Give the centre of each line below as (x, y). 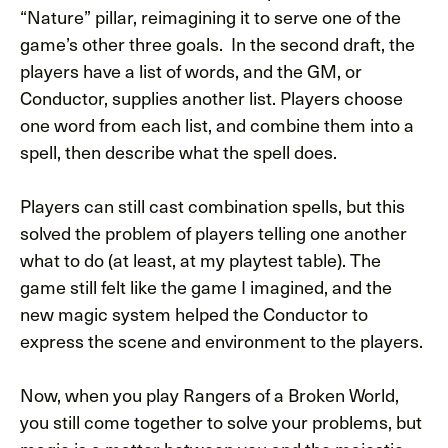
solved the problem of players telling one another (213, 233)
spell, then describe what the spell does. (180, 152)
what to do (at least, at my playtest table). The (200, 260)
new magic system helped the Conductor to (194, 314)
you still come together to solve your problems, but (221, 422)
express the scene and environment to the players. (221, 341)
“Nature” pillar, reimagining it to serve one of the (210, 17)
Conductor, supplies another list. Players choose (211, 98)
